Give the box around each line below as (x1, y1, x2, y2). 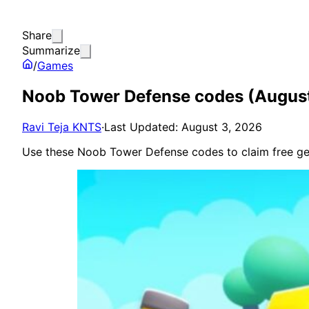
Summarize (22, 43, 80, 57)
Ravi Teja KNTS (22, 119, 101, 134)
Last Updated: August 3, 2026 (104, 119, 262, 134)
